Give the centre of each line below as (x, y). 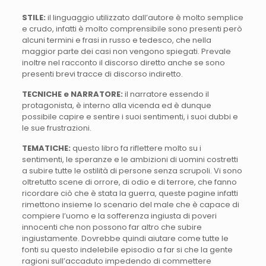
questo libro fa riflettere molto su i (136, 148)
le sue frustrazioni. (56, 128)
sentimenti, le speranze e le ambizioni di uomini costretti (130, 160)
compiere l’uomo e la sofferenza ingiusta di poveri (119, 216)
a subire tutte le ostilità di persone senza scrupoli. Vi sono (132, 171)
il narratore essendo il (166, 94)
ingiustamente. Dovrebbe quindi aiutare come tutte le (125, 239)
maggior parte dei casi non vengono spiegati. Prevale (126, 52)
